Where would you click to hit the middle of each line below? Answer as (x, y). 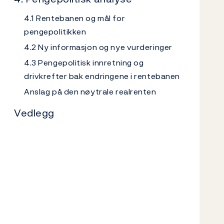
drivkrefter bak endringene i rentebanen (102, 76)
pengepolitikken (55, 31)
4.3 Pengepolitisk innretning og (84, 62)
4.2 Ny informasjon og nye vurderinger (98, 47)
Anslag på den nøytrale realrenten (90, 91)
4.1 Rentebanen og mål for (75, 18)
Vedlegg (34, 113)
